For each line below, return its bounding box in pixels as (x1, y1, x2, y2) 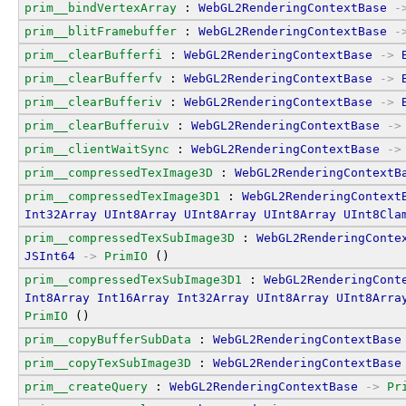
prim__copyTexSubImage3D (24, 355, 191, 370)
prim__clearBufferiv (24, 94, 162, 109)
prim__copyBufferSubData (24, 332, 191, 346)
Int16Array (97, 290, 169, 304)
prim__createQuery (24, 379, 148, 393)
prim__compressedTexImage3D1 (24, 188, 220, 203)
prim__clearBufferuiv (24, 118, 169, 132)
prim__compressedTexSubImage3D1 (24, 272, 242, 286)
